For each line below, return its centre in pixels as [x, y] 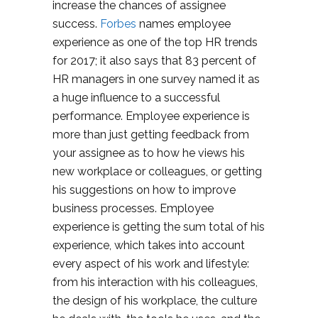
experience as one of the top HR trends [155, 42]
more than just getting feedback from [151, 135]
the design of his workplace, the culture [155, 301]
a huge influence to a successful [136, 98]
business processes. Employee [133, 208]
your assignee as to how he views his [149, 153]
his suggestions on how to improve [144, 190]
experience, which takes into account [149, 245]
